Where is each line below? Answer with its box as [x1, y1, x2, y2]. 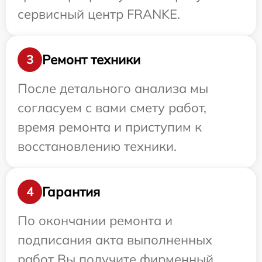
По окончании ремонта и [18, 212, 173, 229]
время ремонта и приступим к [18, 119, 202, 136]
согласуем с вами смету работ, [18, 99, 206, 116]
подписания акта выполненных [18, 232, 212, 249]
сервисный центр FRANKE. [18, 6, 180, 23]
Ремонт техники [42, 51, 140, 68]
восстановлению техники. [18, 138, 177, 155]
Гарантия [42, 183, 100, 200]
